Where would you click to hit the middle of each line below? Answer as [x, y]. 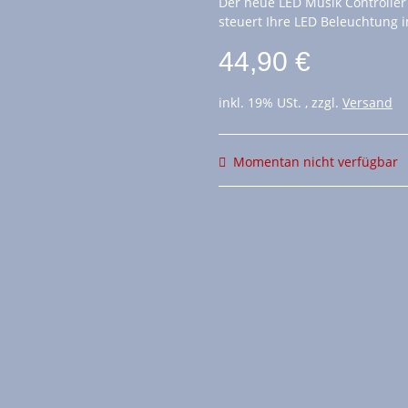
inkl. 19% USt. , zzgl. [280, 103]
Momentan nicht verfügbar [316, 162]
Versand [367, 103]
